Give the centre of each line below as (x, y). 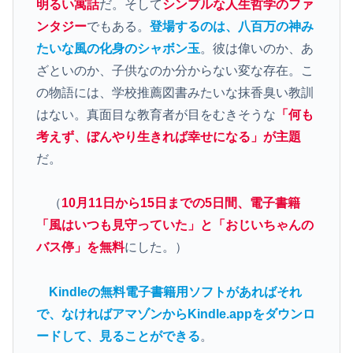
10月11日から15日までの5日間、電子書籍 (180, 203)
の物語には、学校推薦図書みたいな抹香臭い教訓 (175, 92)
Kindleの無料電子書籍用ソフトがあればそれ (175, 292)
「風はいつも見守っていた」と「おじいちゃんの (175, 225)
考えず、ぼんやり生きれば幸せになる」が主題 (168, 136)
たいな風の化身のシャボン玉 (118, 48)
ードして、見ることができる (118, 336)
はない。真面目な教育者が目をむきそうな (156, 114)
